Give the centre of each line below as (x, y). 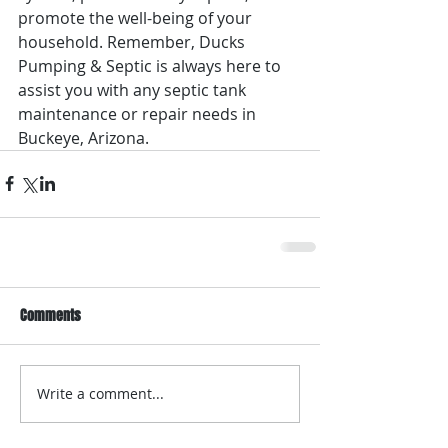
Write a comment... (100, 394)
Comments (50, 315)
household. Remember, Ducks (133, 41)
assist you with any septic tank (134, 89)
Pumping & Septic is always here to (151, 65)
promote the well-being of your (137, 17)
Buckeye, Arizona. (83, 137)
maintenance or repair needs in (139, 113)
